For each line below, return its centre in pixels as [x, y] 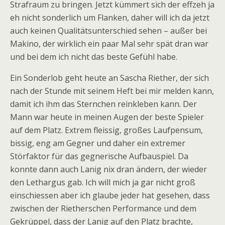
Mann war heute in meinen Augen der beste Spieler [107, 117]
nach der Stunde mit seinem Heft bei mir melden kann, [112, 91]
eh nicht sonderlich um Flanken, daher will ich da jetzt [110, 18]
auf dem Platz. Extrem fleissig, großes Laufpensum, [106, 130]
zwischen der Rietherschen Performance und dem [103, 208]
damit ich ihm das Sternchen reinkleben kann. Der [103, 104]
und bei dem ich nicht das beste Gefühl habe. [94, 57]
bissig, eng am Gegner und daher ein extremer [98, 143]
